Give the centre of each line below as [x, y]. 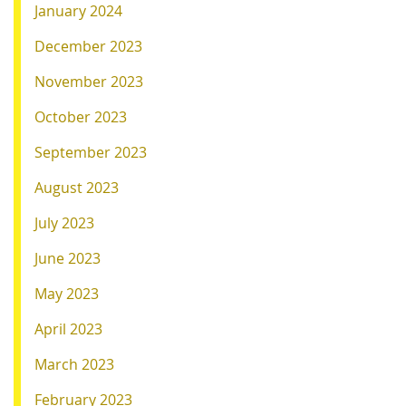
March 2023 [74, 364]
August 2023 [77, 187]
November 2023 [89, 81]
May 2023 [67, 293]
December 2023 [88, 46]
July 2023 [64, 222]
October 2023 [81, 116]
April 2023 [68, 329]
